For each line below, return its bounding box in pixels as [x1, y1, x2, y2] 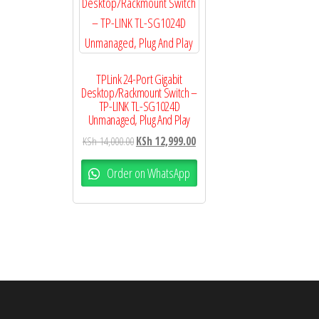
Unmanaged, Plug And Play [88, 111, 191, 129]
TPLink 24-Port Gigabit [96, 70, 182, 88]
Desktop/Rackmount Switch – [81, 84, 197, 102]
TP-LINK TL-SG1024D [98, 98, 180, 115]
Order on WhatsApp [104, 164, 190, 182]
